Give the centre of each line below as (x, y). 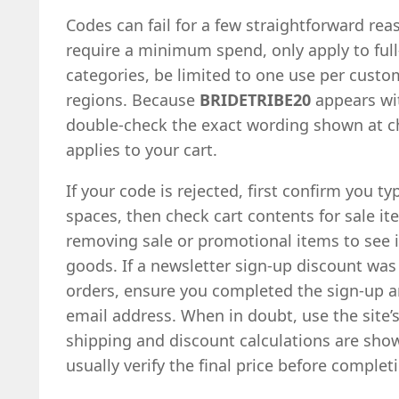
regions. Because (133, 99)
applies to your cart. (142, 149)
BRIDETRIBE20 (255, 99)
